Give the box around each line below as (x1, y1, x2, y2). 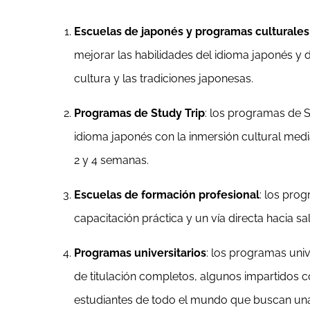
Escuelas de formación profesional (74, 188, 260, 201)
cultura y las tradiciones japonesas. (74, 71, 254, 85)
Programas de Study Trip (74, 106, 206, 120)
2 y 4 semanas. (74, 153, 149, 167)
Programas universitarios (74, 246, 207, 259)
